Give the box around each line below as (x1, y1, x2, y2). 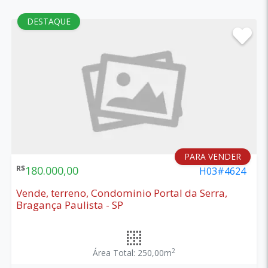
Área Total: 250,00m (92, 246, 172, 258)
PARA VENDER (184, 150, 242, 162)
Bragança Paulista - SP (16, 197, 123, 212)
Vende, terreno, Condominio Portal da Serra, (16, 185, 227, 200)
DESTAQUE (26, 16, 71, 28)
